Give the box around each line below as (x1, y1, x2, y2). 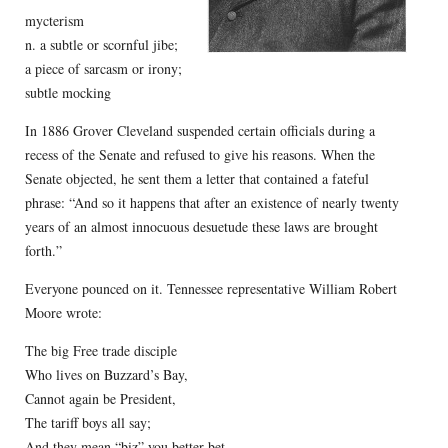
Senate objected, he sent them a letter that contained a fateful (24, 168, 369, 188)
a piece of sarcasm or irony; (24, 58, 182, 78)
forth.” (24, 240, 62, 260)
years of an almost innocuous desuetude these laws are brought (24, 216, 378, 236)
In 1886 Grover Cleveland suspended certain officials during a (24, 120, 375, 140)
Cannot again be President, (24, 388, 176, 408)
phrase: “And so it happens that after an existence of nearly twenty (24, 192, 399, 212)
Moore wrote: (24, 302, 102, 322)
